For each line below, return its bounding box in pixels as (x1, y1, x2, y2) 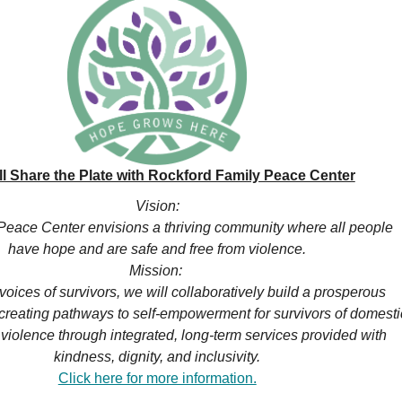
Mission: (128, 263, 186, 278)
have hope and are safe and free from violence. (8, 241, 307, 257)
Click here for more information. (57, 371, 257, 386)
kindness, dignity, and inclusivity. (54, 349, 261, 364)
